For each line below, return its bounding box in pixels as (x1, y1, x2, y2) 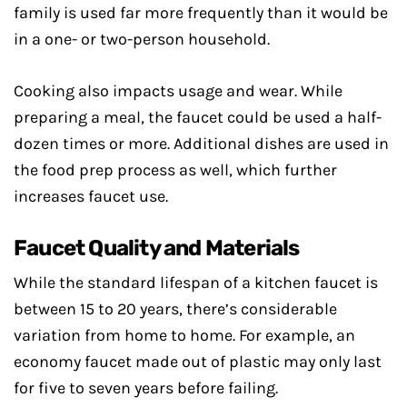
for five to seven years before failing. (14, 378, 278, 398)
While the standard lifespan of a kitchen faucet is (14, 273, 378, 293)
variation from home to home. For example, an (14, 325, 355, 345)
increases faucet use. (14, 186, 168, 206)
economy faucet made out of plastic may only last (14, 352, 382, 372)
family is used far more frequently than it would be (14, 3, 388, 23)
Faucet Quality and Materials (14, 235, 300, 261)
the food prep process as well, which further (14, 160, 337, 180)
